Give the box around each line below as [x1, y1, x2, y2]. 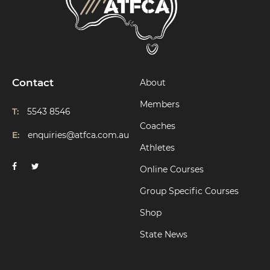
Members [140, 98, 180, 110]
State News [140, 228, 188, 240]
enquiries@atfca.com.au [28, 129, 129, 140]
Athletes [140, 142, 175, 153]
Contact [12, 76, 54, 89]
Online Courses [140, 163, 204, 175]
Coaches [140, 120, 176, 131]
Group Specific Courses [140, 185, 239, 196]
